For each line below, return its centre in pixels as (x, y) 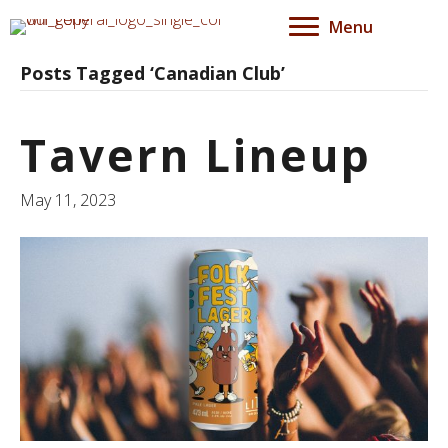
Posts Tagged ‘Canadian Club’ (152, 73)
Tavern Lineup (196, 155)
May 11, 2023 (68, 200)
